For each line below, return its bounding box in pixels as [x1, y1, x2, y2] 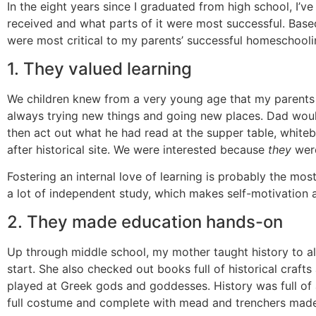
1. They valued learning [7, 58, 192, 79]
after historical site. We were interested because [7, 142, 268, 157]
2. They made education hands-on [7, 211, 283, 232]
